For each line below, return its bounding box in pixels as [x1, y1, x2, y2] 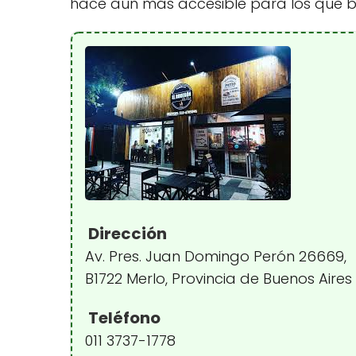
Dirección [85, 222, 167, 245]
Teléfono [85, 306, 161, 329]
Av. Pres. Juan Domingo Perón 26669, [85, 246, 346, 266]
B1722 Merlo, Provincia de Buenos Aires [85, 268, 352, 288]
